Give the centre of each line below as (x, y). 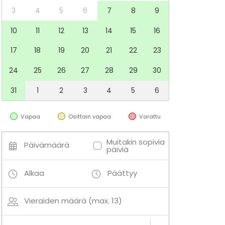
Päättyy (122, 173)
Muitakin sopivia (135, 142)
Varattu (150, 116)
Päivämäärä (46, 145)
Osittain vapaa (89, 116)
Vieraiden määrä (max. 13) (73, 201)
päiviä (117, 150)
